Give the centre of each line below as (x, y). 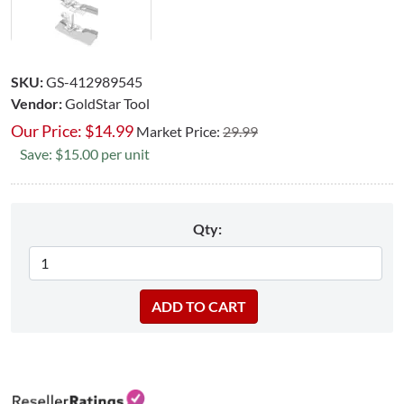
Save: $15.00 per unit (85, 153)
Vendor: (37, 103)
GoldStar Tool (107, 103)
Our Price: (46, 130)
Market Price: (179, 131)
